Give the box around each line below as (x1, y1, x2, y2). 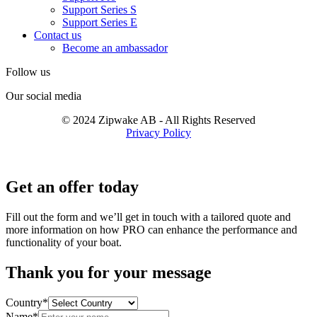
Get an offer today (6, 178, 139, 197)
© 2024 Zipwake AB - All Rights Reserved (62, 114, 255, 127)
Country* (6, 296, 48, 309)
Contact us (34, 29, 81, 42)
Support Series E (62, 16, 137, 29)
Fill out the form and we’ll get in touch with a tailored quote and (6, 211, 291, 224)
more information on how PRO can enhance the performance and (6, 224, 297, 236)
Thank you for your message (6, 263, 212, 282)
